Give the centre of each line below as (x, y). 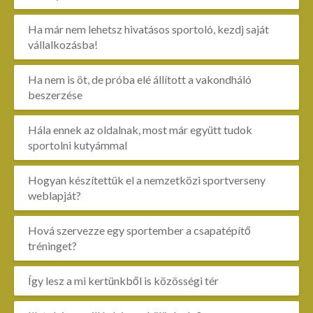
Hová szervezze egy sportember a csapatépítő (139, 230)
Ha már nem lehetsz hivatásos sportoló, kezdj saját (148, 29)
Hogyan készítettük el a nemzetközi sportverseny (147, 180)
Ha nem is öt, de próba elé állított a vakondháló (140, 79)
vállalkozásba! (63, 44)
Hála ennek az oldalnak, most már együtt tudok (140, 130)
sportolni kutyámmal (78, 145)
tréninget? (52, 246)
